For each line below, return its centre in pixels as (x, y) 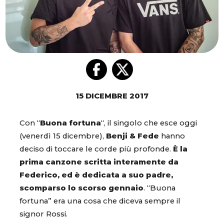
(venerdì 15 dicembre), (63, 136)
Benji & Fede (132, 136)
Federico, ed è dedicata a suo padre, (96, 175)
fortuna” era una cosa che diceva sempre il (100, 201)
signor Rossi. (43, 214)
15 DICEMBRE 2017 (112, 96)
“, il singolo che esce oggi (149, 123)
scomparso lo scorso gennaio (81, 188)
